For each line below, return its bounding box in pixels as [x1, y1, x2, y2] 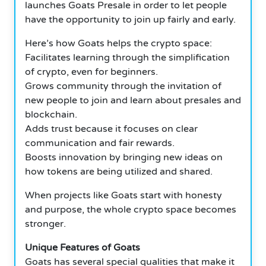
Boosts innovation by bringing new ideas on [25, 151, 223, 163]
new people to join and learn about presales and [25, 94, 241, 106]
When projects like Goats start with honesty [25, 189, 222, 201]
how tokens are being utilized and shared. [25, 165, 213, 178]
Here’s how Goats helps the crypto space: [25, 37, 212, 49]
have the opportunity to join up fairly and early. [25, 13, 236, 26]
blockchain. [25, 108, 77, 121]
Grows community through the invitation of [25, 80, 221, 92]
